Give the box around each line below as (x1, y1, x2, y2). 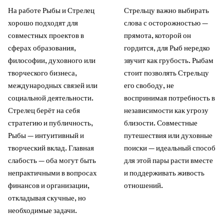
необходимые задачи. (8, 205, 77, 215)
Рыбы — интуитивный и (8, 130, 84, 140)
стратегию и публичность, (8, 118, 93, 127)
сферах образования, (8, 43, 76, 52)
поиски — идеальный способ (124, 143, 215, 152)
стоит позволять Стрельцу (124, 68, 209, 77)
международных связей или (8, 80, 97, 90)
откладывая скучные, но (8, 193, 86, 202)
